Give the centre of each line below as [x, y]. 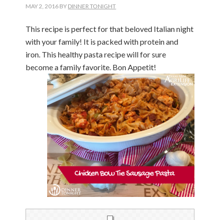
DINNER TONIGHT [92, 6]
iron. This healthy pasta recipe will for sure [96, 54]
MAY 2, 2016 [42, 6]
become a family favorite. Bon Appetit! [91, 67]
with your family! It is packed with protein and [102, 41]
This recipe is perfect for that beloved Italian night [110, 28]
